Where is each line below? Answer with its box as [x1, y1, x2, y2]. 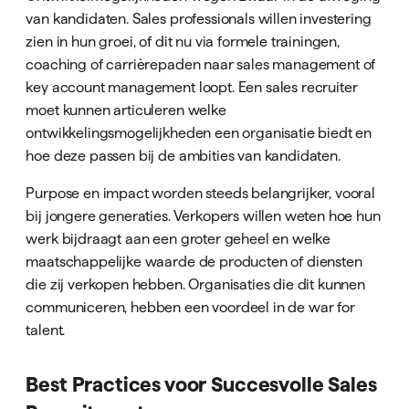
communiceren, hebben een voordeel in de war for [26, 299, 355, 316]
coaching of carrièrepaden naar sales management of [26, 56, 376, 73]
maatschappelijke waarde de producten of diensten [26, 253, 362, 270]
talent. [26, 321, 66, 339]
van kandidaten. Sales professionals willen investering [26, 10, 372, 27]
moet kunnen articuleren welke [26, 101, 226, 119]
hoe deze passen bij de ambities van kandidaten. [26, 147, 341, 164]
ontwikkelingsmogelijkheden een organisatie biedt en [26, 124, 372, 142]
